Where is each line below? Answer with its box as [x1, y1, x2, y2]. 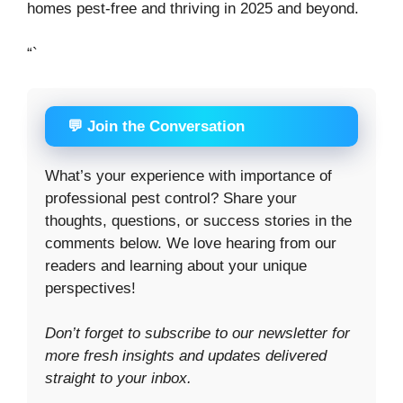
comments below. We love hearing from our [45, 234, 336, 252]
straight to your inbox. [45, 370, 192, 388]
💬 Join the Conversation [67, 117, 245, 135]
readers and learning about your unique [45, 256, 307, 274]
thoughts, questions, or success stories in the [45, 211, 352, 229]
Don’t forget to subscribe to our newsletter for [45, 325, 350, 343]
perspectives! [45, 279, 136, 297]
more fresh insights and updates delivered [45, 347, 327, 365]
